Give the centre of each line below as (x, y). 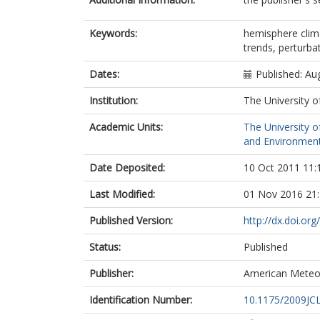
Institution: (114, 100)
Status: (105, 247)
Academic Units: (126, 127)
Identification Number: (141, 300)
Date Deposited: (127, 167)
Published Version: (131, 220)
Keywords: (113, 33)
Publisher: (111, 273)
